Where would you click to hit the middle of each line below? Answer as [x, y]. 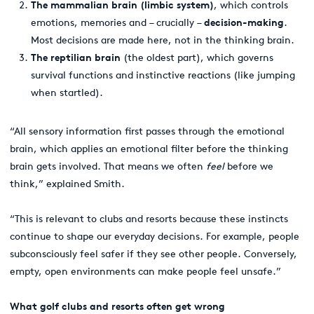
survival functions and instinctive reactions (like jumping [163, 75]
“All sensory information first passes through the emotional [147, 131]
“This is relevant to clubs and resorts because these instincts [149, 219]
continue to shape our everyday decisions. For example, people [155, 236]
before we [249, 166]
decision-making [244, 22]
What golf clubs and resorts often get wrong [117, 306]
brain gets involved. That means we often [108, 166]
